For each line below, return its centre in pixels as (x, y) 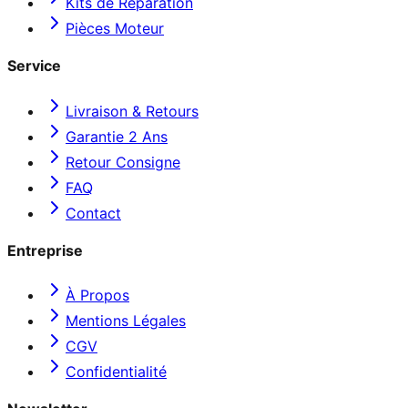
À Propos (97, 296)
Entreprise (45, 250)
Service (34, 66)
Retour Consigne (123, 162)
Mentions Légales (126, 321)
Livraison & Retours (132, 111)
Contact (93, 213)
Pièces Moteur (115, 29)
